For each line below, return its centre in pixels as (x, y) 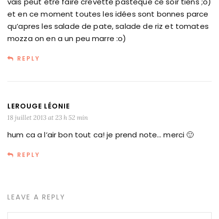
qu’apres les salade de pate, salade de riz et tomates (108, 26)
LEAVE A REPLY (36, 197)
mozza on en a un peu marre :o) (67, 39)
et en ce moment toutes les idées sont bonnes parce (108, 14)
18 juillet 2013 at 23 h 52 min (48, 118)
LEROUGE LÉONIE (39, 106)
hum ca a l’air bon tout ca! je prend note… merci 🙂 (101, 135)
